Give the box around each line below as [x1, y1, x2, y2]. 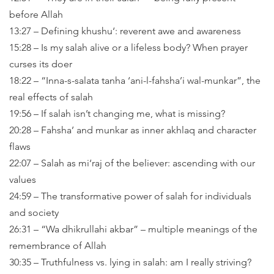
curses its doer [9, 58, 72, 70]
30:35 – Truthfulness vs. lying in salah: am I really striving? [9, 256, 251, 268]
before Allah [9, 9, 63, 20]
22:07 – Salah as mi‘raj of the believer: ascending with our [9, 157, 255, 169]
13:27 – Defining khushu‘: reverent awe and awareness [9, 25, 241, 37]
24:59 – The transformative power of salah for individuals [9, 190, 251, 202]
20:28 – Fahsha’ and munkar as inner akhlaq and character [9, 124, 256, 136]
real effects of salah [9, 91, 93, 103]
